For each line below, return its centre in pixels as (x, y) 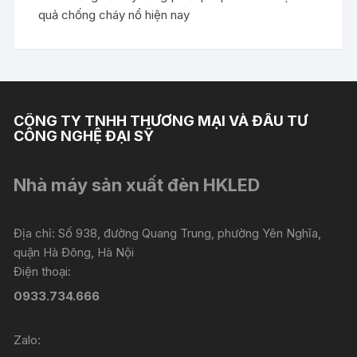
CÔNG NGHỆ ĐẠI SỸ (84, 135)
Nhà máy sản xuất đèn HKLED (137, 184)
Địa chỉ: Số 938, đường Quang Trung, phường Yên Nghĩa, (168, 233)
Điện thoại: (43, 271)
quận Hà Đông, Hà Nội (74, 252)
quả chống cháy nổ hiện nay (114, 14)
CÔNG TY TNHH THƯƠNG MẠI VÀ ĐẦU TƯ (161, 120)
